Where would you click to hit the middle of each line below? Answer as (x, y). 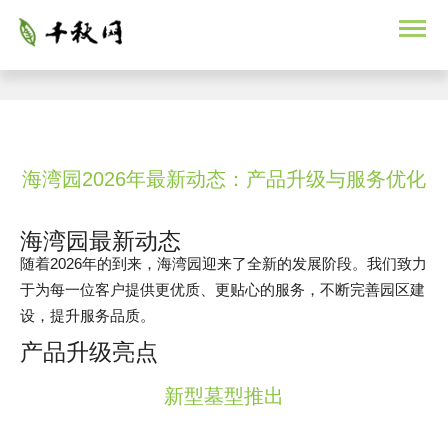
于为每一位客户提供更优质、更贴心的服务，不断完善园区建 (222, 289)
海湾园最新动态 (100, 241)
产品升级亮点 (89, 352)
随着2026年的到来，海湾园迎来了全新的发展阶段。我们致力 (223, 263)
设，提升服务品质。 (87, 315)
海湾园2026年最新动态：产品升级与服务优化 (224, 179)
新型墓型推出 (224, 396)
